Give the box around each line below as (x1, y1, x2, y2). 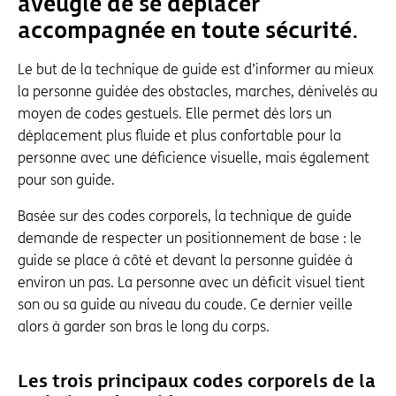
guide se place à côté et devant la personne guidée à (18, 252, 353, 270)
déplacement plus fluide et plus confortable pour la (18, 127, 341, 145)
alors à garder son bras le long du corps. (18, 318, 270, 336)
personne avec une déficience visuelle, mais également (18, 149, 369, 167)
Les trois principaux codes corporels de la (18, 369, 376, 392)
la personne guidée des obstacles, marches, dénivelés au (18, 83, 377, 101)
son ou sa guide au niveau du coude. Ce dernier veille (18, 296, 353, 314)
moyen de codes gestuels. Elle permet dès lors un (18, 105, 331, 123)
